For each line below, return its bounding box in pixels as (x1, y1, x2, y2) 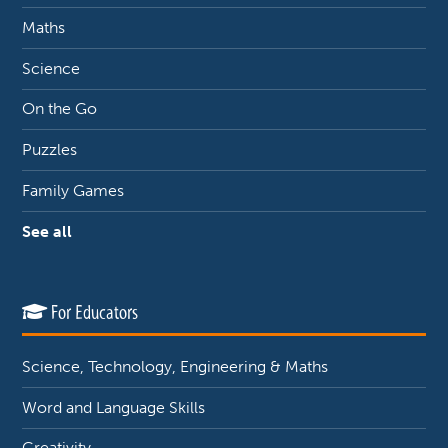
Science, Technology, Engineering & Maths (22, 356, 329, 376)
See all (22, 221, 73, 241)
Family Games (22, 181, 125, 201)
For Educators (47, 300, 139, 324)
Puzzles (22, 140, 78, 160)
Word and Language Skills (22, 397, 206, 417)
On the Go (22, 99, 98, 119)
